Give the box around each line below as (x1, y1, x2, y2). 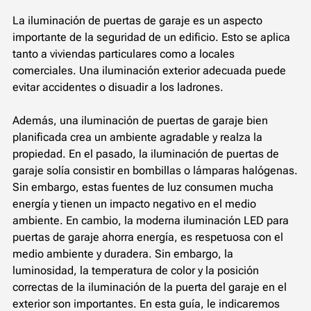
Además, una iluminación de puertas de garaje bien (12, 113, 268, 127)
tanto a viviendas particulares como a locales (12, 47, 235, 60)
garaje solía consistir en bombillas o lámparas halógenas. (12, 163, 298, 177)
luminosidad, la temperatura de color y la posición (12, 263, 259, 277)
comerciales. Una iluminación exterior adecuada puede (12, 63, 286, 77)
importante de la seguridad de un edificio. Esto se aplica (12, 30, 290, 44)
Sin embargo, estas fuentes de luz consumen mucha (12, 180, 274, 194)
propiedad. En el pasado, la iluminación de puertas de (12, 146, 279, 160)
